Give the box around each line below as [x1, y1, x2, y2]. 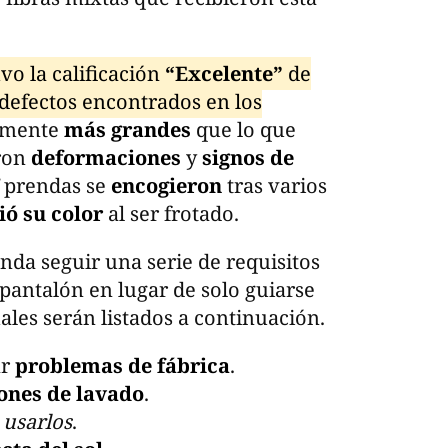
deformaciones [31, 143, 186, 171]
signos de [202, 143, 294, 171]
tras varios [227, 171, 327, 199]
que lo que [190, 115, 296, 143]
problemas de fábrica [15, 351, 230, 379]
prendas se [4, 171, 111, 199]
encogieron [111, 171, 227, 199]
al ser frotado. [103, 199, 239, 227]
